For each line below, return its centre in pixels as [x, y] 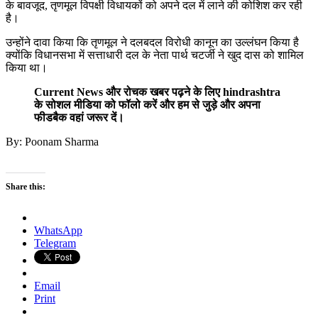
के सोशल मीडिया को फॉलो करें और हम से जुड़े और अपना [147, 105]
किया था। [27, 68]
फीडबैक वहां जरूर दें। [79, 118]
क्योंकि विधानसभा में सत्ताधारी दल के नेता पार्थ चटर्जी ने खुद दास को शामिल [155, 55]
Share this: [26, 187]
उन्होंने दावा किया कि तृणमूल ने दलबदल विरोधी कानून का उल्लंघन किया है [152, 43]
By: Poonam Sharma [52, 142]
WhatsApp [58, 231]
